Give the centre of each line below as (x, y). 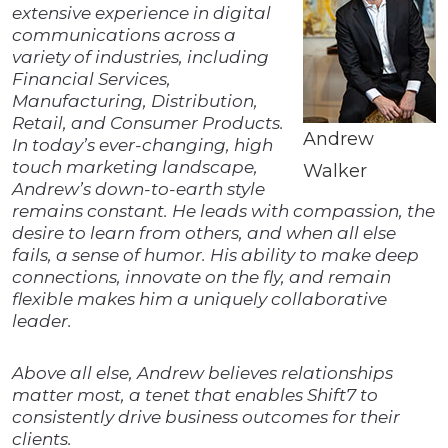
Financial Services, (91, 79)
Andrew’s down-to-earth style (138, 189)
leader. (42, 321)
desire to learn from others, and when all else (204, 233)
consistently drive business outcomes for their (206, 417)
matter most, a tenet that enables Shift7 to (195, 395)
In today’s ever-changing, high (142, 145)
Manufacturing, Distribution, (135, 101)
